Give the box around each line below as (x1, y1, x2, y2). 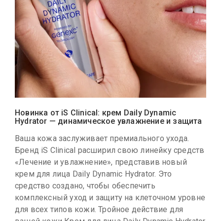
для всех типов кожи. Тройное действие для (15, 204, 184, 214)
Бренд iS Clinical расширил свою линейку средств (15, 145, 205, 155)
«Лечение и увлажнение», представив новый (15, 157, 187, 167)
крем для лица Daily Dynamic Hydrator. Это (15, 169, 172, 179)
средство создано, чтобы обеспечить (15, 181, 155, 190)
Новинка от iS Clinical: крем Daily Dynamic (15, 108, 177, 117)
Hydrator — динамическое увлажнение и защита (15, 116, 202, 126)
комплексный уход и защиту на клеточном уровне (15, 192, 205, 202)
